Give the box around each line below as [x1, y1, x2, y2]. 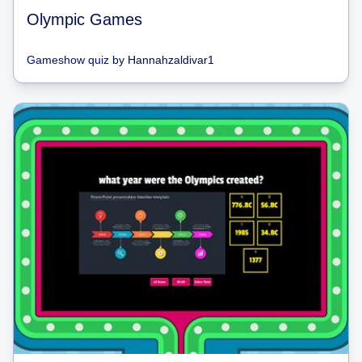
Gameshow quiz [27, 53, 109, 66]
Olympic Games [27, 10, 142, 28]
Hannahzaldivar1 [128, 53, 214, 66]
